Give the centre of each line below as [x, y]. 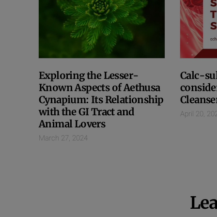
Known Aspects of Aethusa [100, 87]
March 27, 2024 [63, 138]
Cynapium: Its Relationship [101, 99]
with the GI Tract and [87, 111]
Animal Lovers [72, 124]
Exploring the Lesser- [89, 75]
